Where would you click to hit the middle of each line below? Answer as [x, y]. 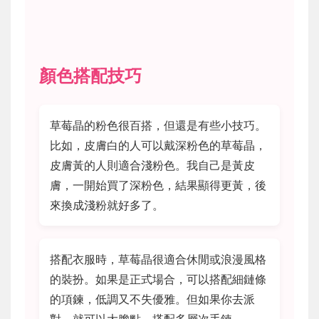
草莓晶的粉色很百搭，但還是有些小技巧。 [158, 125]
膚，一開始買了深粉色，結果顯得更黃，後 [158, 185]
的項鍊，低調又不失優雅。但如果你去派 [152, 299]
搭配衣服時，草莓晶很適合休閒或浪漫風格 [158, 259]
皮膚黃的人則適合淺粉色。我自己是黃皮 [152, 165]
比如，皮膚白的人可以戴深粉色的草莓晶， [158, 145]
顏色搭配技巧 [90, 75]
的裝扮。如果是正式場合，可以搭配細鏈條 [158, 279]
